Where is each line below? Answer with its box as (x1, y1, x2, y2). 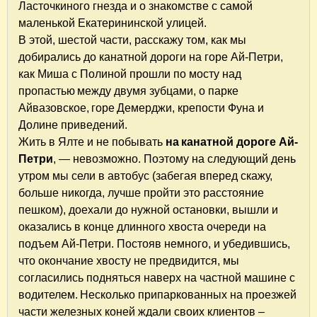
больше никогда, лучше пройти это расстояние (18, 186, 264, 199)
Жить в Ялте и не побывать (18, 135, 166, 148)
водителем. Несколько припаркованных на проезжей (18, 288, 296, 301)
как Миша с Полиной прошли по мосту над (18, 67, 241, 80)
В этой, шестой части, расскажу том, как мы (18, 33, 246, 46)
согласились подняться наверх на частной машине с (18, 271, 295, 284)
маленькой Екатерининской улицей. (18, 16, 207, 29)
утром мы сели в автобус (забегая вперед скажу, (18, 169, 272, 182)
